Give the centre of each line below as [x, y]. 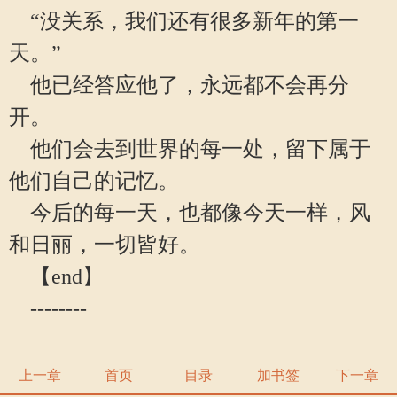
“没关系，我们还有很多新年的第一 [184, 21]
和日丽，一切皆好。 [105, 245]
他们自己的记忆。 [94, 181]
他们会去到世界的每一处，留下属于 [190, 149]
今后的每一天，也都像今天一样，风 [190, 213]
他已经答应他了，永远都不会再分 [179, 85]
